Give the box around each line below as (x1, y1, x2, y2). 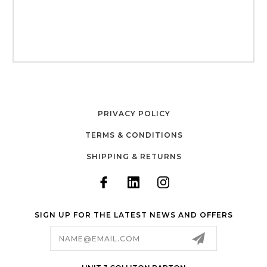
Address (13, 233, 50, 244)
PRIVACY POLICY (97, 109, 170, 119)
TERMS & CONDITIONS (85, 131, 183, 140)
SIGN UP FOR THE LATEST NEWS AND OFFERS (34, 210, 233, 220)
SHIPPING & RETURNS (86, 152, 182, 162)
